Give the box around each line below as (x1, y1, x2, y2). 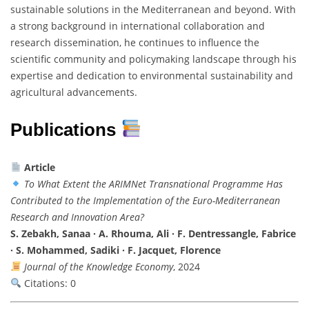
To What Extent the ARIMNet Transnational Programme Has (23, 177, 283, 190)
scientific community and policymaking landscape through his (10, 52, 297, 66)
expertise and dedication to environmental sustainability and (10, 68, 293, 82)
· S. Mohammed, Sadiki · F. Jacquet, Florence (10, 243, 221, 257)
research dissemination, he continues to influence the (10, 35, 259, 49)
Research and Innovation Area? (10, 210, 144, 223)
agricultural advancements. (10, 85, 137, 99)
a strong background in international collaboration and (10, 19, 265, 32)
